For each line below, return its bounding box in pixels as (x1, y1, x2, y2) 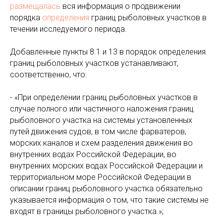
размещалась (10, 1, 60, 11)
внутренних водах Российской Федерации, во (10, 150, 176, 159)
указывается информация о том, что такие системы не (10, 195, 209, 205)
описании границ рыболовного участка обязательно (10, 184, 203, 193)
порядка (10, 13, 42, 22)
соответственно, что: (10, 70, 87, 79)
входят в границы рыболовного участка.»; (10, 207, 164, 216)
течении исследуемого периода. (10, 24, 127, 34)
